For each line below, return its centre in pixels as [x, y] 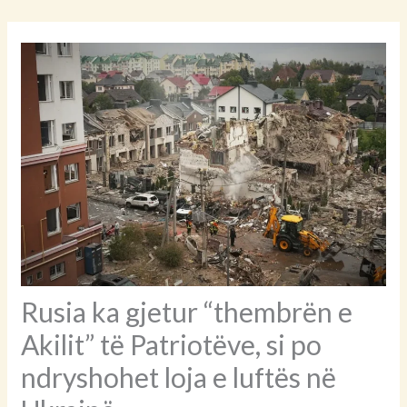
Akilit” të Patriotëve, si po [172, 344]
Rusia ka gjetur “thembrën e [187, 311]
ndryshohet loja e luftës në [179, 377]
